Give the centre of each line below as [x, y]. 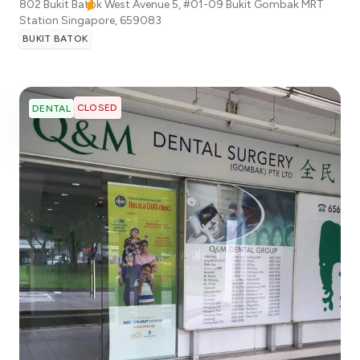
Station [39, 21]
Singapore [88, 21]
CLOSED [97, 108]
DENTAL [51, 109]
